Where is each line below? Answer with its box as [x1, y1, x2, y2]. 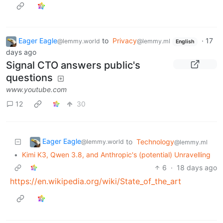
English [175, 38, 194, 45]
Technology [136, 137, 174, 146]
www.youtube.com [6, 85, 67, 94]
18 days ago [177, 163, 217, 172]
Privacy [112, 36, 137, 45]
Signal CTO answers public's [6, 59, 140, 71]
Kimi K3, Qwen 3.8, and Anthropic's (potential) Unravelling [22, 150, 211, 159]
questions [6, 71, 53, 84]
